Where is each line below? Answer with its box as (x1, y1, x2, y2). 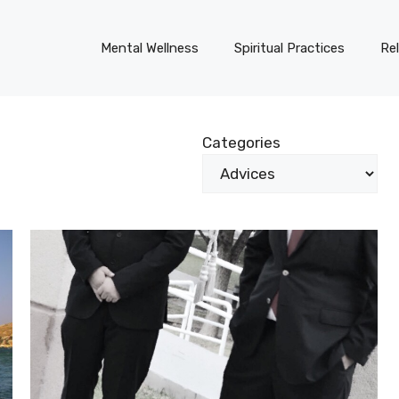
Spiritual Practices (234, 39, 345, 56)
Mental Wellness (101, 39, 199, 56)
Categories (202, 133, 281, 151)
